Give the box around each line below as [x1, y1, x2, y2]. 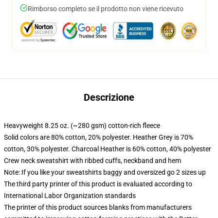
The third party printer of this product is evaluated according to [4, 180, 192, 188]
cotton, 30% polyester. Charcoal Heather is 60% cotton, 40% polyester [4, 145, 211, 153]
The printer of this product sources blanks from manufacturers [4, 203, 192, 211]
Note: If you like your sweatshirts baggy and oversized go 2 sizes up [4, 168, 206, 176]
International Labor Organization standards [4, 192, 136, 200]
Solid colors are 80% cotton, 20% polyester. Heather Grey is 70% [4, 133, 193, 141]
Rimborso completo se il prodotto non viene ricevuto [28, 5, 183, 13]
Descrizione [84, 91, 134, 103]
